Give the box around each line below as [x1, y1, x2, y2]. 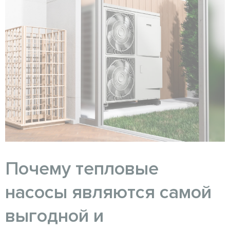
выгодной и [5, 204, 104, 227]
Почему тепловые [5, 157, 159, 180]
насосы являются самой [5, 181, 212, 204]
